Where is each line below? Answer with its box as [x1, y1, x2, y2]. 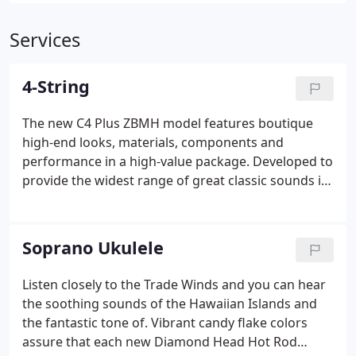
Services [10, 27, 80, 52]
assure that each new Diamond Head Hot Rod [22, 333, 297, 350]
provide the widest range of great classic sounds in [22, 172, 329, 189]
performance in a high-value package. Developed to [22, 153, 333, 170]
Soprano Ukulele [22, 236, 164, 259]
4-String [22, 75, 90, 98]
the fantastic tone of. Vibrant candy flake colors [22, 314, 308, 331]
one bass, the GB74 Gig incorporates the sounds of [22, 191, 329, 208]
